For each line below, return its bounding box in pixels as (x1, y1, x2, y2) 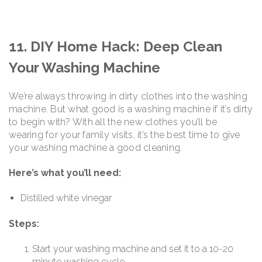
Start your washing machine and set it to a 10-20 (32, 243, 233, 255)
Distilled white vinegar (20, 192, 112, 204)
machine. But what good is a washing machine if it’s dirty (9, 103, 253, 115)
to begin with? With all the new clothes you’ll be (9, 116, 218, 127)
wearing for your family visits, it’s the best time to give (9, 129, 240, 140)
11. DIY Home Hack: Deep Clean (9, 38, 222, 56)
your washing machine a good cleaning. (9, 142, 182, 153)
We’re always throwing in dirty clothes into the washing (9, 90, 247, 102)
